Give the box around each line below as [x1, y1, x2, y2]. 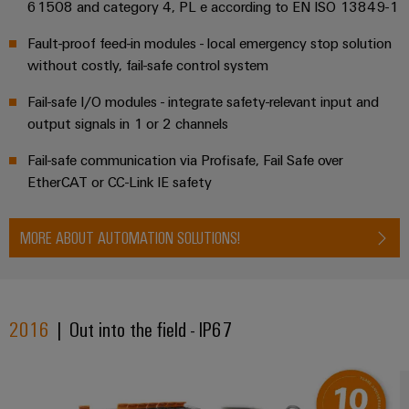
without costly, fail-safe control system [27, 56, 268, 75]
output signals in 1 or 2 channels [27, 114, 228, 133]
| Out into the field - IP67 [49, 315, 232, 342]
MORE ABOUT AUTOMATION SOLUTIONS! [20, 227, 240, 248]
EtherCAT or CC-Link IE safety [27, 173, 212, 192]
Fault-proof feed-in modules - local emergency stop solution [27, 34, 392, 53]
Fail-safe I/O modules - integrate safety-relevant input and [27, 92, 379, 111]
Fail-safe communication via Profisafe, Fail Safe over [27, 151, 343, 170]
